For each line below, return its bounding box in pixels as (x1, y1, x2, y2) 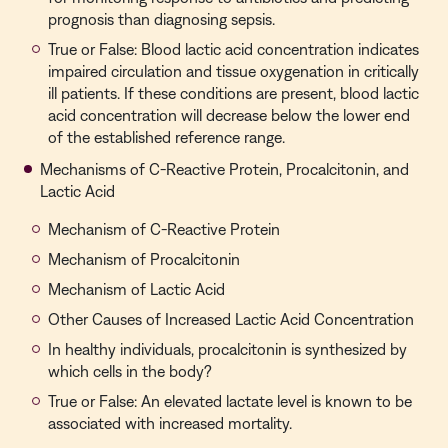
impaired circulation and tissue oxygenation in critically (48, 62, 419, 80)
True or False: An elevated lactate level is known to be (48, 392, 412, 410)
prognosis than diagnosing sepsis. (48, 10, 275, 28)
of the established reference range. (48, 128, 285, 146)
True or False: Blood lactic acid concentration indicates (48, 40, 419, 58)
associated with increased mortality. (48, 414, 292, 432)
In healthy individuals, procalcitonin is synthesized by (48, 340, 407, 358)
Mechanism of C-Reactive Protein (48, 220, 280, 238)
